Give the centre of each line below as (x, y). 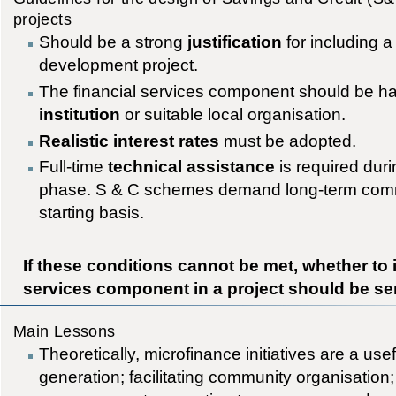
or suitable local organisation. (233, 114)
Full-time (74, 167)
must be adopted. (288, 140)
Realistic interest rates (129, 140)
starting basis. (92, 213)
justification (235, 42)
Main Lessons (64, 331)
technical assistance (192, 167)
